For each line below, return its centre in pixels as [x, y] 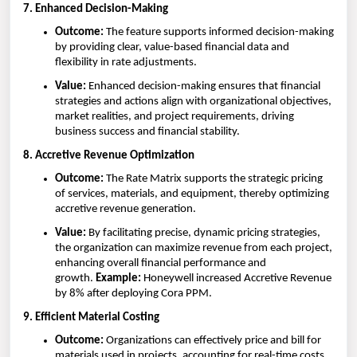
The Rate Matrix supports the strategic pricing [213, 179]
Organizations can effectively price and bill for [212, 341]
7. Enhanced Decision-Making [96, 9]
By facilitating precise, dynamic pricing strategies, [203, 233]
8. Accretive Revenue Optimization [109, 155]
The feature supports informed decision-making [219, 33]
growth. [75, 279]
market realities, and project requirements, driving [175, 117]
